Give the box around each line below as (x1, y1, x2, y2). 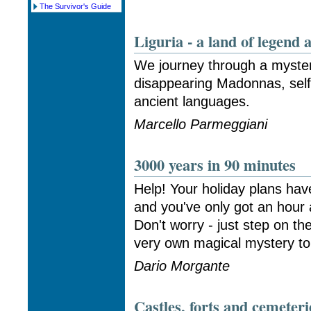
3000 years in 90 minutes (134, 153, 296, 177)
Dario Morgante (134, 258, 230, 274)
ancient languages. (134, 94, 251, 110)
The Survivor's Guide (40, 1, 111, 10)
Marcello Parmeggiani (134, 116, 268, 132)
